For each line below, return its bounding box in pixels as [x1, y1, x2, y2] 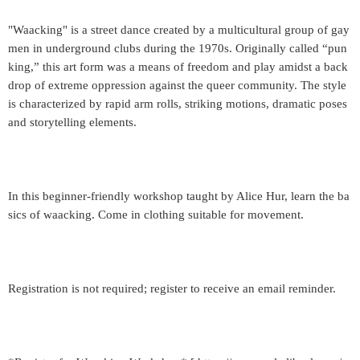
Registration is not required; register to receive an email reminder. [8, 282, 336, 295]
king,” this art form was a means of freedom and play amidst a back [8, 60, 348, 73]
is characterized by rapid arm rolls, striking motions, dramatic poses [8, 97, 347, 110]
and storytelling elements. [8, 116, 137, 129]
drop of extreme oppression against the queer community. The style [8, 79, 346, 92]
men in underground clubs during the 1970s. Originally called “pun [8, 42, 347, 55]
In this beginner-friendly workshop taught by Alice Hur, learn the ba [8, 190, 350, 202]
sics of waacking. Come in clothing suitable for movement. [8, 208, 304, 221]
